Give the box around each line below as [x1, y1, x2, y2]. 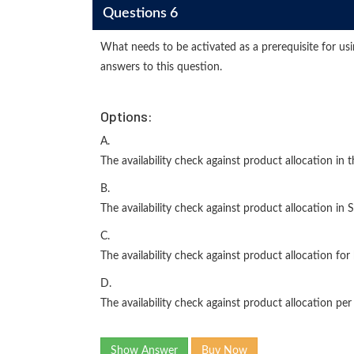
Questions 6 [102, 6, 178, 21]
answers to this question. [100, 62, 222, 73]
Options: [100, 107, 153, 125]
